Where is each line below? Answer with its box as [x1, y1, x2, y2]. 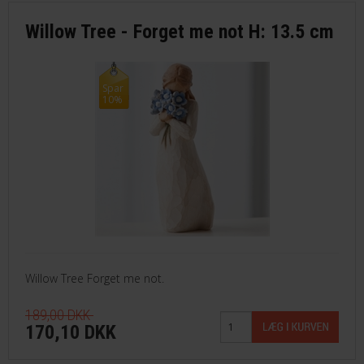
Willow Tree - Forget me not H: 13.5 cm [25, 19, 334, 43]
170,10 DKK [25, 320, 121, 344]
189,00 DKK [25, 305, 90, 323]
